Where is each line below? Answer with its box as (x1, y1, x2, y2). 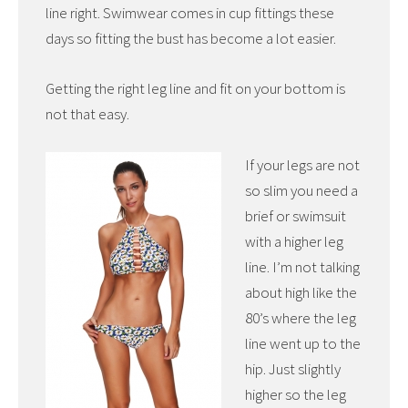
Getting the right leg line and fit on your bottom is (46, 78, 345, 99)
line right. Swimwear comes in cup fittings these (46, 3, 334, 24)
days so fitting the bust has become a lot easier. (46, 28, 336, 49)
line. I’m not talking (244, 256, 360, 277)
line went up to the (244, 332, 361, 353)
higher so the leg (244, 383, 346, 404)
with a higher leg (244, 230, 343, 251)
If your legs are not (244, 154, 360, 175)
